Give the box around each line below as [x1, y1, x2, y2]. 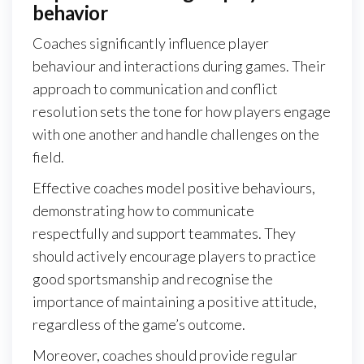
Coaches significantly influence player [32, 33, 269, 52]
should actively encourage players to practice [32, 246, 316, 265]
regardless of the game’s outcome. [32, 314, 245, 333]
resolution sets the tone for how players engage [32, 102, 331, 120]
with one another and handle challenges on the [32, 124, 319, 143]
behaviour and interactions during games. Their [32, 56, 326, 75]
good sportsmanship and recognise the [32, 269, 273, 288]
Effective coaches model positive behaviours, [32, 178, 315, 197]
